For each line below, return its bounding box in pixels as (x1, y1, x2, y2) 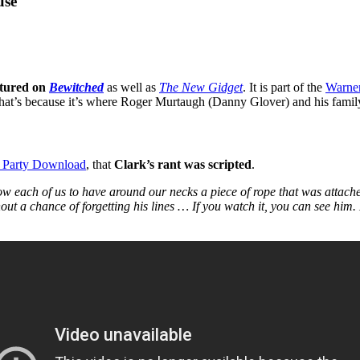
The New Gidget (159, 80, 243, 95)
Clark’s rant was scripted (114, 157, 252, 171)
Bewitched (49, 80, 104, 95)
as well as (104, 80, 159, 95)
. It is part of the (243, 80, 325, 95)
